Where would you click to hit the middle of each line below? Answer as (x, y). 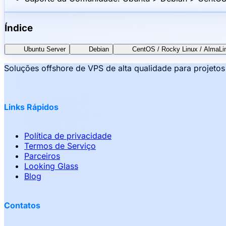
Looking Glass (51, 166)
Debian (99, 49)
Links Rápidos (31, 107)
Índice (19, 28)
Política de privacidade (68, 136)
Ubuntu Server (45, 49)
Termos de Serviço (60, 146)
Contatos (22, 205)
